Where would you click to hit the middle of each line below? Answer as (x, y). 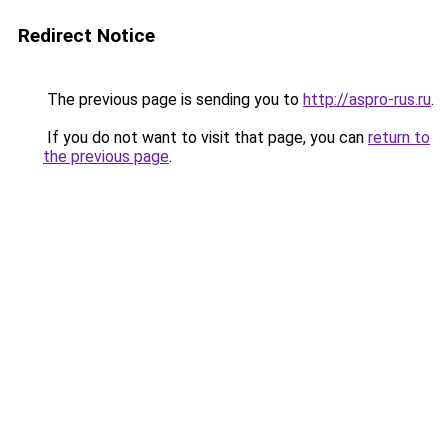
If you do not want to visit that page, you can (205, 137)
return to (399, 137)
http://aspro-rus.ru (367, 99)
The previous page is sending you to (173, 99)
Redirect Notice (86, 35)
